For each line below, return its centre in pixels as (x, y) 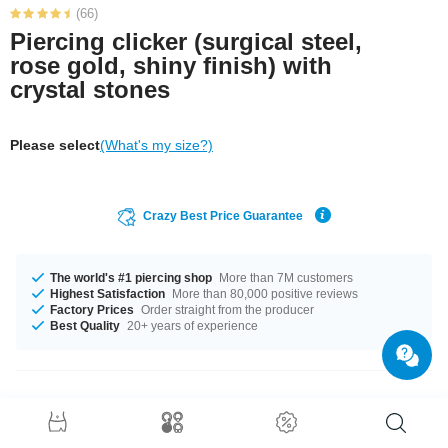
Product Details (108, 425)
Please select (55, 144)
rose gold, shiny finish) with (171, 65)
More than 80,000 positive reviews (263, 293)
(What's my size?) (156, 144)
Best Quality (85, 325)
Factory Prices (92, 309)
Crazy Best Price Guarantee (223, 215)
